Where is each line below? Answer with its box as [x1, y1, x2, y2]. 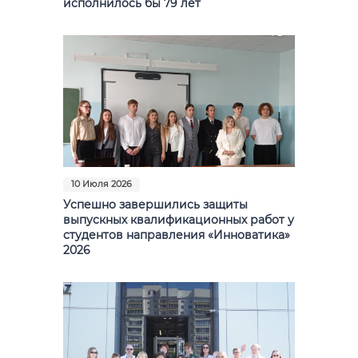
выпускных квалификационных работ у [63, 213, 294, 226]
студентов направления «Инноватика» [63, 228, 290, 241]
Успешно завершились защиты [63, 197, 248, 211]
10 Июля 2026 [71, 178, 132, 189]
